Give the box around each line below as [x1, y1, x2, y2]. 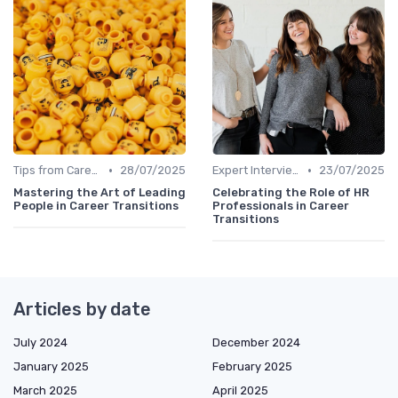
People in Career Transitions [13, 199, 179, 213]
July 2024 [13, 336, 68, 350]
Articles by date [13, 298, 151, 321]
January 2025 [13, 360, 89, 374]
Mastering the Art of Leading [13, 186, 186, 200]
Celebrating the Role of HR [212, 186, 370, 200]
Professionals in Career [212, 199, 349, 213]
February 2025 [212, 360, 292, 374]
